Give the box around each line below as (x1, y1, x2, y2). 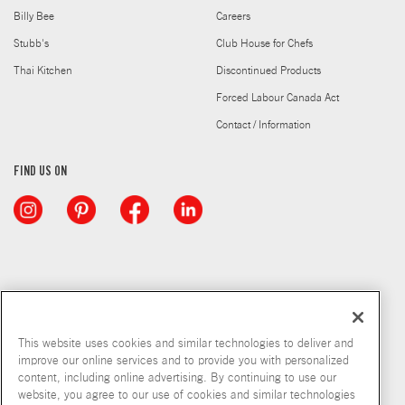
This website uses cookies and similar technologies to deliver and (18, 338, 353, 350)
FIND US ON (14, 166, 67, 179)
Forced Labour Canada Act (216, 92, 339, 103)
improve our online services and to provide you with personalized (18, 355, 349, 367)
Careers (216, 11, 250, 22)
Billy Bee (14, 11, 54, 22)
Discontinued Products (216, 65, 321, 76)
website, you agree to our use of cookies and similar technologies (18, 390, 355, 401)
